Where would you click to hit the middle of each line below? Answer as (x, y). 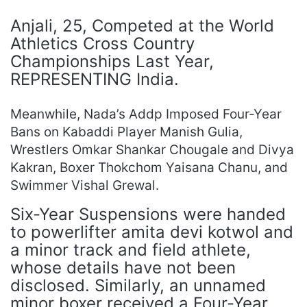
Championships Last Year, (112, 61)
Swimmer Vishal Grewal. (85, 185)
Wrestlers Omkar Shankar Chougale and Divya (152, 150)
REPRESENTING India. (95, 79)
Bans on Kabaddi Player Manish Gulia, (126, 132)
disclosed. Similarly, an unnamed (138, 285)
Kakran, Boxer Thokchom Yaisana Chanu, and (149, 168)
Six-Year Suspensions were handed (148, 214)
